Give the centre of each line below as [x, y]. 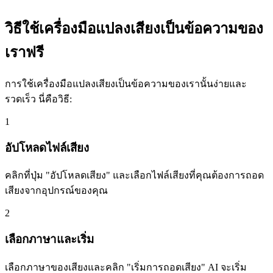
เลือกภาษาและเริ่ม [49, 239]
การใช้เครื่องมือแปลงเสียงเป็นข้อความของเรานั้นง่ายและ [126, 83]
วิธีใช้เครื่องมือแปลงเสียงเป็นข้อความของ [134, 29]
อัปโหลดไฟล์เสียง [47, 147]
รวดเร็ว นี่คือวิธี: [38, 99]
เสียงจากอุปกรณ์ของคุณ [56, 191]
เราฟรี [24, 53]
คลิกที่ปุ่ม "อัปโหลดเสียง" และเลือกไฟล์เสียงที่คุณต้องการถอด [134, 175]
